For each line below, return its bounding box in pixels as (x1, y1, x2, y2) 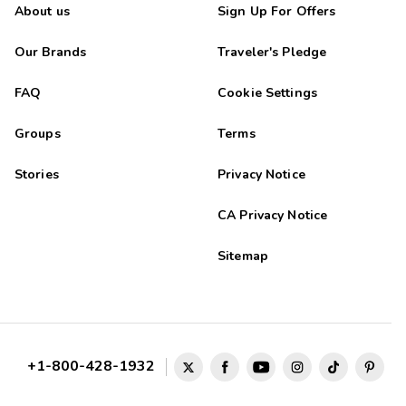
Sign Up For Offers (217, 3, 336, 21)
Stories (14, 166, 59, 184)
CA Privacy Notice (217, 207, 328, 225)
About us (14, 3, 71, 21)
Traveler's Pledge (217, 43, 327, 62)
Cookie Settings (217, 84, 318, 102)
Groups (14, 125, 61, 143)
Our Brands (14, 43, 87, 62)
